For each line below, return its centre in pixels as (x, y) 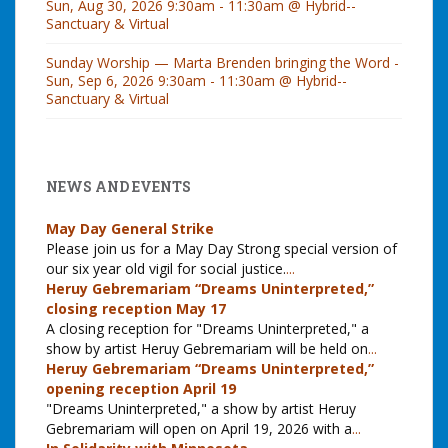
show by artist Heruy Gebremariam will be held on (207, 348)
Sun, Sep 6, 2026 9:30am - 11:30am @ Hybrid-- (196, 80)
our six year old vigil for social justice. (166, 268)
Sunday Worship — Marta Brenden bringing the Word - (222, 62)
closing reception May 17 (136, 308)
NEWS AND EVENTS (118, 186)
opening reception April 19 (141, 388)
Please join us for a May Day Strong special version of (221, 248)
